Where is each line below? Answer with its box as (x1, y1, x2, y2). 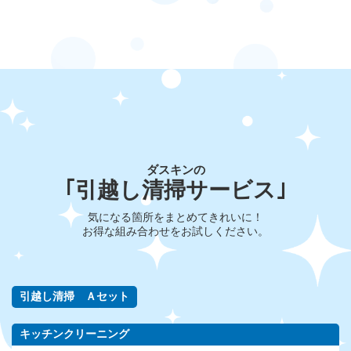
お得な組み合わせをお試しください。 (82, 224, 269, 237)
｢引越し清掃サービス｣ (64, 177, 287, 202)
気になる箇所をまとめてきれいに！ (88, 210, 263, 223)
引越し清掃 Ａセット (20, 289, 129, 302)
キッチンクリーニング (20, 327, 129, 340)
